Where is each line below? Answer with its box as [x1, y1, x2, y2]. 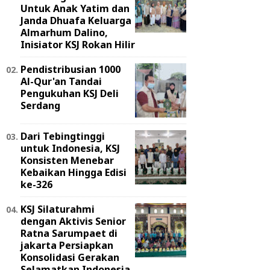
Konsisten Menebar [20, 153, 114, 167]
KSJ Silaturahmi [20, 202, 95, 216]
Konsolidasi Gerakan [20, 250, 119, 264]
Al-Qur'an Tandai [20, 74, 102, 88]
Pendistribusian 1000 [20, 62, 121, 76]
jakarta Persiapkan [20, 238, 113, 252]
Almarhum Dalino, [20, 25, 108, 39]
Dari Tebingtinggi [20, 129, 105, 143]
